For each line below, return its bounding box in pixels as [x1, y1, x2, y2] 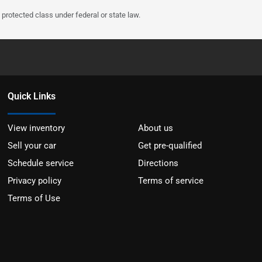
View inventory [8, 123, 65, 134]
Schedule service [8, 158, 74, 169]
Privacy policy [8, 175, 62, 187]
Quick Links [8, 91, 56, 102]
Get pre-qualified [137, 140, 202, 151]
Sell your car [8, 140, 57, 151]
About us [137, 123, 173, 134]
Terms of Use [8, 193, 61, 204]
